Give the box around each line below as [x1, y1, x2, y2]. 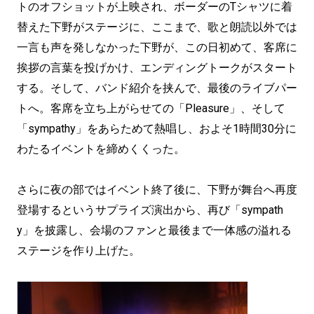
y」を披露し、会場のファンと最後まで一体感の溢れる [17, 224, 292, 238]
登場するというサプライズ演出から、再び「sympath [17, 203, 283, 217]
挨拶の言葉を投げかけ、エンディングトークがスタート [17, 61, 297, 75]
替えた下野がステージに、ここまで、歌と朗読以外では [17, 20, 297, 34]
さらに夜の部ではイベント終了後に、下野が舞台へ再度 [17, 183, 297, 197]
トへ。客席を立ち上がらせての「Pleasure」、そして [17, 102, 285, 116]
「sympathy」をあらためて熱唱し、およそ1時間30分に [17, 122, 296, 136]
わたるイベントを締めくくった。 [17, 142, 185, 156]
